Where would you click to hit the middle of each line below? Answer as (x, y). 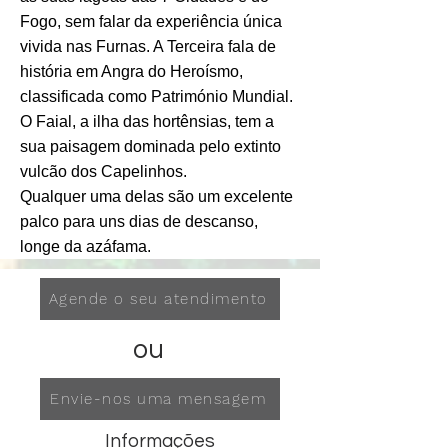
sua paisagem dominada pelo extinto (150, 147)
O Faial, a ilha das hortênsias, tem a (147, 122)
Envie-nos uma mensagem (158, 399)
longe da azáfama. (85, 247)
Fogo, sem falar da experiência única (151, 22)
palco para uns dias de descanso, (139, 222)
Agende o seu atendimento (158, 299)
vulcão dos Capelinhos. (103, 172)
